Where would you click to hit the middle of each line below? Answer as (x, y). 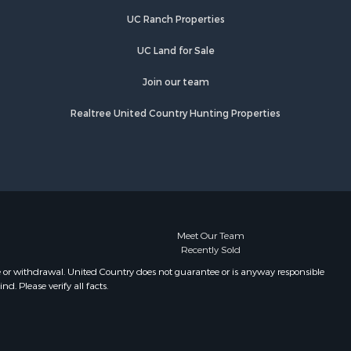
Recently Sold (210, 250)
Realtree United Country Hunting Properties (175, 114)
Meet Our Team (210, 235)
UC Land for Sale (175, 51)
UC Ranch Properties (175, 20)
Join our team (175, 82)
